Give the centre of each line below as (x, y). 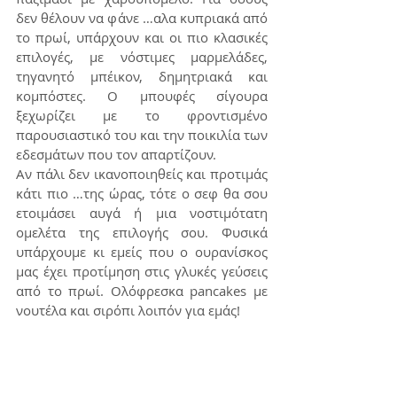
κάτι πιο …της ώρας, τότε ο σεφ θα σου (142, 194)
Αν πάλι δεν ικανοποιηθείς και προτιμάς (142, 174)
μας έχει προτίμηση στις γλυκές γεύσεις (142, 272)
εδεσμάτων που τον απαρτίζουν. (116, 155)
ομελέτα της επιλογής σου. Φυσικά (142, 233)
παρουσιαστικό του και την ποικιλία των (142, 135)
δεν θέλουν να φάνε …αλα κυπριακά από (142, 18)
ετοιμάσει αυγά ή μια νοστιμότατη (142, 213)
